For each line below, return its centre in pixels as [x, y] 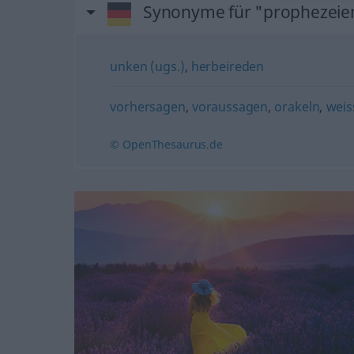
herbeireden [228, 66]
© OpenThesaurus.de [166, 144]
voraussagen [230, 106]
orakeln [297, 106]
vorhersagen [148, 106]
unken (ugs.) [147, 66]
